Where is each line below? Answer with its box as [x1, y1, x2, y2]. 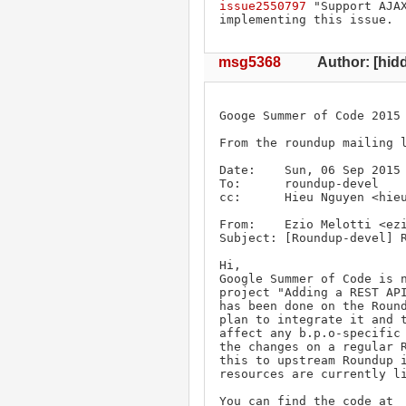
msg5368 [218, 53, 281, 70]
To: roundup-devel [219, 176, 386, 190]
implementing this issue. [219, 12, 393, 26]
